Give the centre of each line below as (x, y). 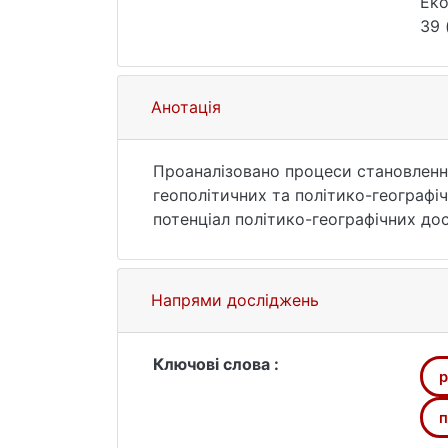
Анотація (186, 107)
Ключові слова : (216, 364)
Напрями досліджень (235, 300)
